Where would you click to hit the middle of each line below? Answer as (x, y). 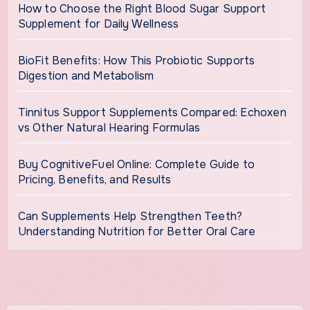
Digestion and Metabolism (86, 75)
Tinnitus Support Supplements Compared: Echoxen (152, 112)
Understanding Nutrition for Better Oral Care (137, 231)
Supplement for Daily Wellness (98, 24)
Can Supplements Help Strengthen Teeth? (130, 216)
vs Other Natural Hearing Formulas (109, 127)
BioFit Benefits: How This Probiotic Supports (136, 60)
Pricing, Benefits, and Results (94, 179)
